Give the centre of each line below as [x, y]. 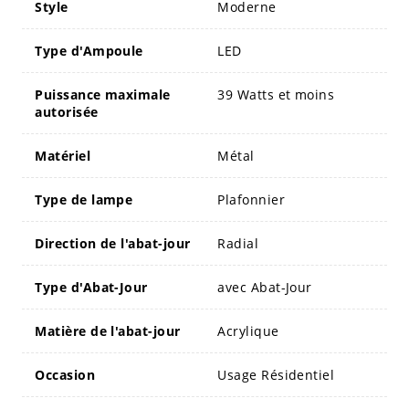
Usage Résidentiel [276, 374]
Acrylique [248, 330]
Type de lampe [84, 199]
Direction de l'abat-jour [113, 243]
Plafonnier [251, 199]
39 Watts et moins [276, 94]
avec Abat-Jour [265, 287]
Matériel [63, 155]
